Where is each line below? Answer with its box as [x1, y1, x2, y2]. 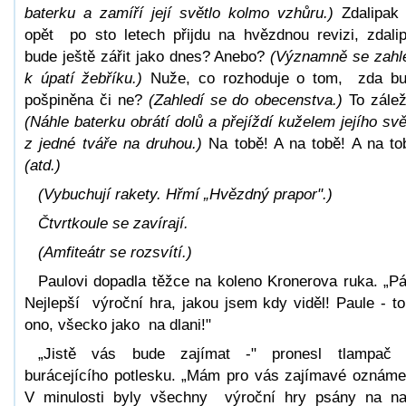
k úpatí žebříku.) [24, 69, 151, 87]
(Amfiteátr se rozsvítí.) [38, 243, 192, 261]
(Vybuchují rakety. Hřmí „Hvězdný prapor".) [38, 185, 333, 203]
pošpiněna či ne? [24, 91, 149, 109]
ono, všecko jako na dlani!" [24, 315, 211, 333]
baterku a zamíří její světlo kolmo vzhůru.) [24, 4, 333, 22]
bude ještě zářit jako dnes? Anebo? [24, 47, 271, 65]
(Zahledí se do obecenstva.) [148, 91, 343, 109]
